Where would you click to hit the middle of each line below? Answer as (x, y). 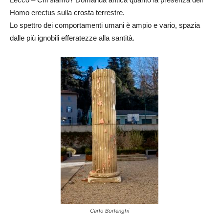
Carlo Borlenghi (109, 211)
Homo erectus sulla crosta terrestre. (67, 12)
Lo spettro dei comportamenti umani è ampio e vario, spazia (105, 25)
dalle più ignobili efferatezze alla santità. (72, 38)
